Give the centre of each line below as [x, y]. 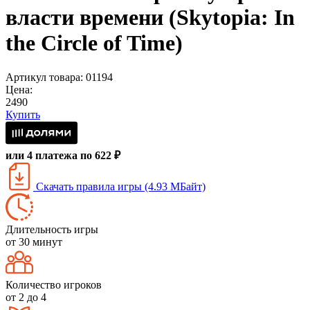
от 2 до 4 [26, 297]
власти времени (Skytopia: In [150, 18]
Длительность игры [52, 229]
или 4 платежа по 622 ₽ [63, 155]
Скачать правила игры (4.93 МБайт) [119, 186]
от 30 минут [34, 241]
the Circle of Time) [94, 43]
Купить [23, 114]
